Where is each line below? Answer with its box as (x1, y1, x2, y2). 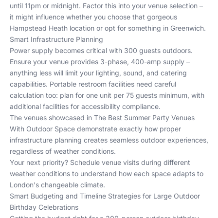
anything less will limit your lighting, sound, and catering (10, 69, 187, 77)
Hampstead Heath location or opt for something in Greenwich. (10, 24, 206, 32)
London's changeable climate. (10, 181, 105, 189)
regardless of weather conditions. (10, 147, 116, 155)
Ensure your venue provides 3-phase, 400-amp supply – (10, 57, 190, 66)
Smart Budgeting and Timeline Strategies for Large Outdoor (10, 192, 200, 200)
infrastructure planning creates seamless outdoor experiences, (10, 136, 208, 144)
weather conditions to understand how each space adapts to (10, 169, 203, 178)
